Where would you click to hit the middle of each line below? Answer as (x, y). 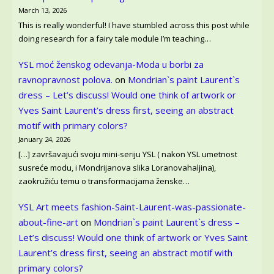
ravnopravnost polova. (65, 79)
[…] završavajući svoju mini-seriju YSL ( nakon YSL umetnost (128, 154)
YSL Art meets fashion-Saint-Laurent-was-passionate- (132, 206)
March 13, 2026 (43, 10)
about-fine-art (48, 222)
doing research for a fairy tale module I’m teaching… (115, 39)
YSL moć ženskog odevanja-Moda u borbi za (111, 64)
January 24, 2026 (44, 139)
